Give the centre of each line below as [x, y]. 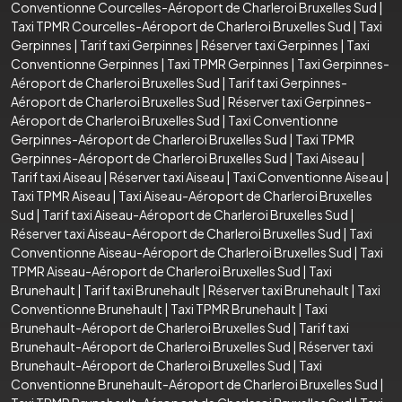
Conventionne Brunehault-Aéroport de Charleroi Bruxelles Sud [194, 384]
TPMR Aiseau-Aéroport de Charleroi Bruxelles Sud [156, 271]
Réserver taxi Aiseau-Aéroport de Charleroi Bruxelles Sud [176, 233]
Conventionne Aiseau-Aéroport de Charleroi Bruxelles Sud [181, 252]
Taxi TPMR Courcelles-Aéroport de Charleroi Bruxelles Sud [181, 26]
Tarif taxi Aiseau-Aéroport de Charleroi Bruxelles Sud [195, 214]
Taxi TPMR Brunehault [233, 308]
